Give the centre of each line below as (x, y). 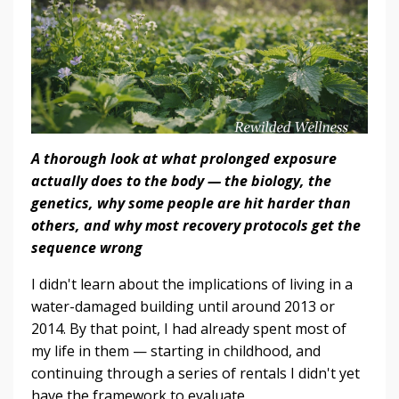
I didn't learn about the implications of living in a (192, 284)
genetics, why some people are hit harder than (191, 203)
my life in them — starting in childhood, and (176, 350)
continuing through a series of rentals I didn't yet (195, 373)
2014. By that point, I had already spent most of (189, 328)
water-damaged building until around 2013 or (183, 306)
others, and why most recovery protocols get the (196, 225)
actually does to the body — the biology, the (181, 180)
